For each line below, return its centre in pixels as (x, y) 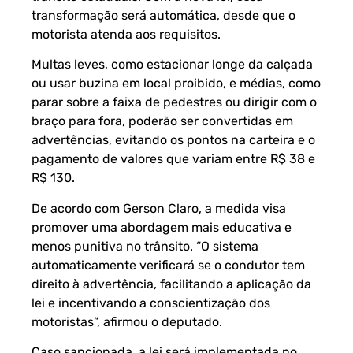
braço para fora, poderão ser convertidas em (162, 121)
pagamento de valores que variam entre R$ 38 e (173, 159)
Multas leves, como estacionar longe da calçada (172, 65)
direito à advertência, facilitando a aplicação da (171, 284)
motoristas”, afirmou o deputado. (127, 321)
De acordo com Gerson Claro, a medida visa (159, 208)
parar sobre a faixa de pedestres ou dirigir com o (174, 102)
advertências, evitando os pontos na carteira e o (173, 140)
